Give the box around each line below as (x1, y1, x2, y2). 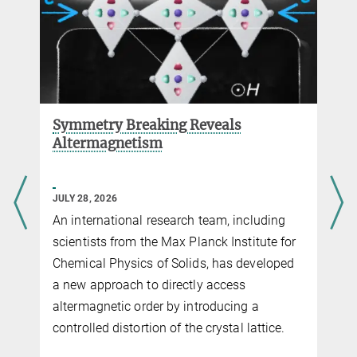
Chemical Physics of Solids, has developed (53, 256, 295, 272)
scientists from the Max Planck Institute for (53, 234, 296, 250)
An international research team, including (53, 213, 286, 229)
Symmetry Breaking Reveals (53, 116, 241, 135)
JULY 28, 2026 (53, 193, 118, 205)
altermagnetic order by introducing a (53, 299, 259, 315)
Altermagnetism (53, 135, 163, 153)
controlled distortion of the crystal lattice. (53, 320, 285, 336)
